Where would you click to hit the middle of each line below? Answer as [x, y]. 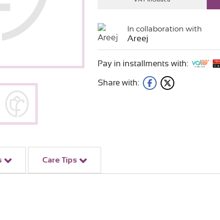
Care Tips [60, 160]
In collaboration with [164, 29]
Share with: [118, 83]
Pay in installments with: [143, 63]
